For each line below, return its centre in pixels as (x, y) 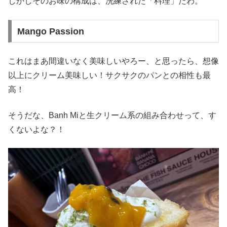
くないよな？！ (36, 129)
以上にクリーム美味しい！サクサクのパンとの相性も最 (109, 75)
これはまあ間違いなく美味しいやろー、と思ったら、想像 (113, 61)
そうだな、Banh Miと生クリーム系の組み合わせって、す (112, 115)
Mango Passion (50, 31)
